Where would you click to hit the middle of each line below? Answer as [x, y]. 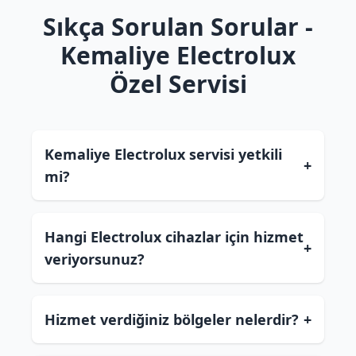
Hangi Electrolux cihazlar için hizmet [174, 237]
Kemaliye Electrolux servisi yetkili [163, 154]
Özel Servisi [178, 84]
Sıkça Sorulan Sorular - [178, 27]
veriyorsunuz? [95, 259]
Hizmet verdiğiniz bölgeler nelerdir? [172, 319]
